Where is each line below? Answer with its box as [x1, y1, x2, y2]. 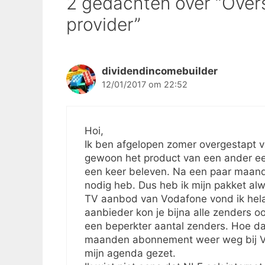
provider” [66, 14, 141, 35]
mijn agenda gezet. [85, 247, 176, 259]
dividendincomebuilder [102, 65, 218, 77]
